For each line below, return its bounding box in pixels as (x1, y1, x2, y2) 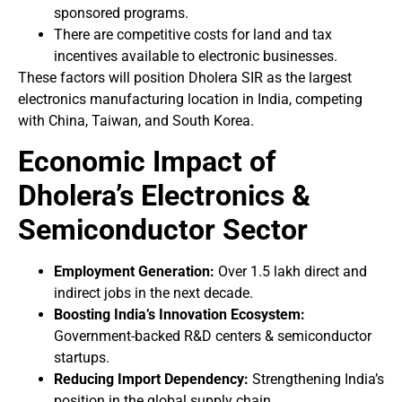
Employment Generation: (54, 263, 214, 281)
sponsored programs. (54, 4, 188, 22)
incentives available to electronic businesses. (54, 47, 337, 65)
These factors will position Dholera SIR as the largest (18, 68, 352, 86)
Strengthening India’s (249, 371, 384, 389)
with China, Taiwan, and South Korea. (18, 111, 254, 129)
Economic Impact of (18, 144, 275, 179)
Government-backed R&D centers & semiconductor (54, 328, 371, 345)
